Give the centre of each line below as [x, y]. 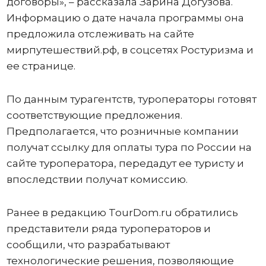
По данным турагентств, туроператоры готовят [131, 99]
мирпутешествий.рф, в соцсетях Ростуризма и [130, 50]
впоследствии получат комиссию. [97, 179]
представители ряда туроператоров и [108, 229]
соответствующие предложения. [94, 115]
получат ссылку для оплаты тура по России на [129, 147]
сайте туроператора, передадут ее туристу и [125, 163]
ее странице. [41, 66]
